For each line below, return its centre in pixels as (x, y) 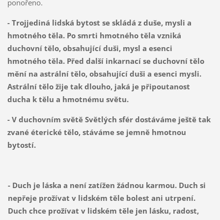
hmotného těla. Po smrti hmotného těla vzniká (94, 36)
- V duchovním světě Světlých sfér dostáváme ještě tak (109, 120)
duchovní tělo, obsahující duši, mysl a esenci (90, 48)
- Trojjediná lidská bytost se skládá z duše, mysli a (99, 23)
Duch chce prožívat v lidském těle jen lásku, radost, (103, 211)
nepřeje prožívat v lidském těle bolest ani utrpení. (101, 198)
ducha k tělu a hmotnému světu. (68, 99)
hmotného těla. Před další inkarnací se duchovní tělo (106, 61)
